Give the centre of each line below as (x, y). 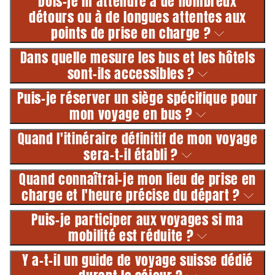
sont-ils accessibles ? (133, 73)
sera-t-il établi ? (133, 154)
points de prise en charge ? (133, 33)
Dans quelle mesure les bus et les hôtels (137, 57)
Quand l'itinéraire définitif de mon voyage (137, 138)
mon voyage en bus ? (133, 114)
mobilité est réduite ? (133, 235)
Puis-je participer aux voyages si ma (137, 219)
